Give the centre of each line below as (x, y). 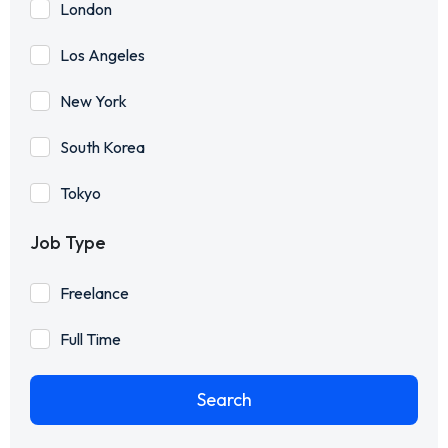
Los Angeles (102, 55)
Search (224, 400)
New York (93, 101)
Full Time (90, 339)
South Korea (102, 147)
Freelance (94, 293)
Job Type (68, 243)
